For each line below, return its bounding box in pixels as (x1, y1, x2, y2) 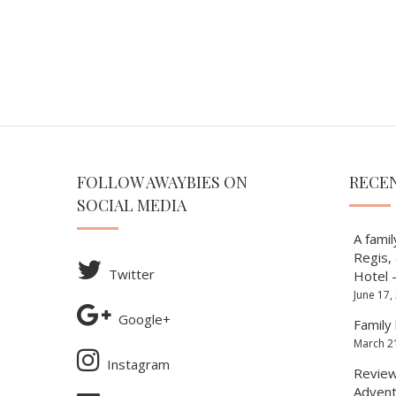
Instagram (106, 354, 170, 373)
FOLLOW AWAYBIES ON (77, 171, 247, 193)
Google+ (118, 309, 171, 328)
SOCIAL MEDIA (77, 194, 187, 216)
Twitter (108, 264, 155, 283)
